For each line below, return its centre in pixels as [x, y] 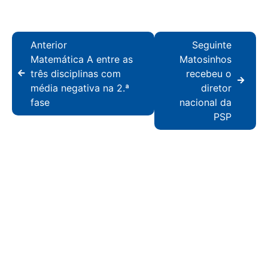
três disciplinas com [76, 73]
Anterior [49, 45]
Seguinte [212, 45]
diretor [216, 88]
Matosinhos [205, 59]
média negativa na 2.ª [80, 88]
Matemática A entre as [82, 59]
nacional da [205, 102]
